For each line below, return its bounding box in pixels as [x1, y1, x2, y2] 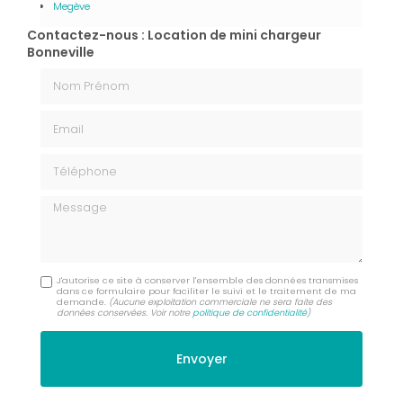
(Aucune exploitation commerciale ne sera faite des [109, 295, 333, 308]
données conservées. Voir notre [57, 306, 193, 318]
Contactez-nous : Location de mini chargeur [27, 25, 321, 44]
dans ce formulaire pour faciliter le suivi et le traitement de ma [57, 284, 357, 297]
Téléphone [40, 151, 107, 170]
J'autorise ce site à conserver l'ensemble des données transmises [57, 273, 359, 286]
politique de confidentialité [193, 306, 308, 318]
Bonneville [27, 42, 94, 61]
